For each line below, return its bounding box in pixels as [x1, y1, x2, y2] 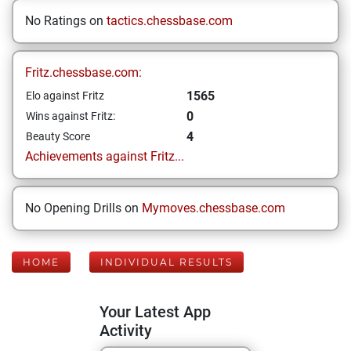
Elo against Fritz [26, 89, 104, 102]
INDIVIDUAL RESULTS [100, 256, 233, 268]
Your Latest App [100, 302, 211, 321]
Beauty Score [26, 130, 90, 143]
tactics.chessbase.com [107, 13, 233, 28]
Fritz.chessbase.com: [25, 65, 142, 80]
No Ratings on [25, 13, 107, 28]
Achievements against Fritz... [25, 149, 184, 164]
